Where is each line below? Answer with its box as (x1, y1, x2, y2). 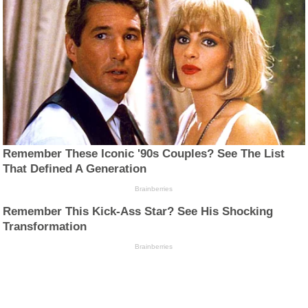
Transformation (3, 219, 87, 233)
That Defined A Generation (3, 162, 147, 175)
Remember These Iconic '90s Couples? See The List (3, 146, 285, 160)
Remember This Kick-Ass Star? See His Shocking (3, 204, 274, 218)
